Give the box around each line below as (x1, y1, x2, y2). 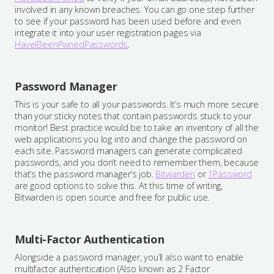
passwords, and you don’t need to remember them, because (15, 157, 259, 168)
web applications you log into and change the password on (15, 133, 248, 145)
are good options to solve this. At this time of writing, (15, 180, 223, 191)
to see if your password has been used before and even (15, 15, 241, 27)
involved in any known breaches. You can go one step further (15, 4, 254, 15)
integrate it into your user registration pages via (15, 27, 201, 39)
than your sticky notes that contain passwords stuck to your (15, 110, 251, 122)
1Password (208, 168, 252, 180)
